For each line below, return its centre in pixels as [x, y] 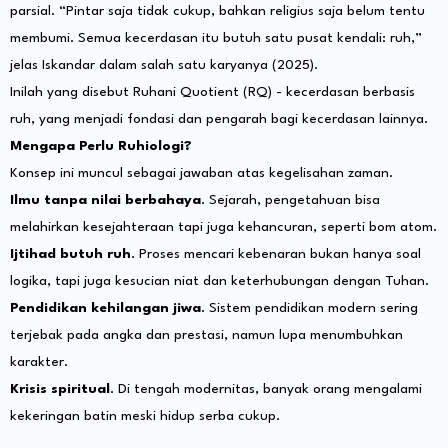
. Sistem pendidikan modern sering [309, 308]
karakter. [39, 362]
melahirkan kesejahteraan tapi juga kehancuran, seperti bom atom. [223, 227]
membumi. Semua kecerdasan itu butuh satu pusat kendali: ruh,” [216, 38]
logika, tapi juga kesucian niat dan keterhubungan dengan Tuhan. [219, 281]
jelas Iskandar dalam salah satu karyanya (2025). [164, 65]
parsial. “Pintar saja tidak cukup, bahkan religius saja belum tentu [217, 11]
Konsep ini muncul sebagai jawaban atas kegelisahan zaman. [201, 173]
